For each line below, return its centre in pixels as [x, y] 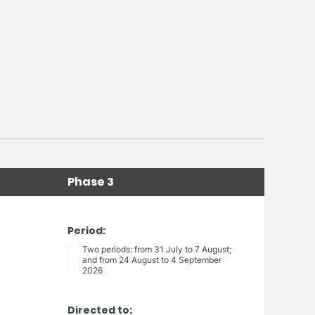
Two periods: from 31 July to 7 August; [157, 250]
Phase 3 [91, 182]
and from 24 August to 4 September [152, 260]
